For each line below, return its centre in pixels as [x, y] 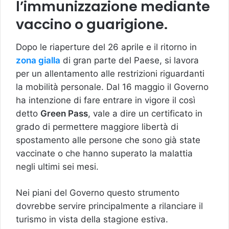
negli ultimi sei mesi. [57, 166]
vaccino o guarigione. [92, 25]
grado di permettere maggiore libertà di [97, 127]
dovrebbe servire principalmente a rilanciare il [109, 206]
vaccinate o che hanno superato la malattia [104, 153]
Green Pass [64, 113]
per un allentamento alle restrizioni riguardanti [110, 73]
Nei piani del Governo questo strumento [98, 192]
